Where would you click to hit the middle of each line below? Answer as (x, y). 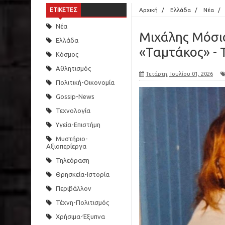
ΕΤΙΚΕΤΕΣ (64, 10)
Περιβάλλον (74, 188)
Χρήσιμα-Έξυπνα (80, 216)
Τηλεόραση (73, 160)
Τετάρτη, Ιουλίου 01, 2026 (179, 74)
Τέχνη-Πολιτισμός (82, 202)
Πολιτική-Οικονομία (85, 82)
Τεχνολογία (73, 110)
